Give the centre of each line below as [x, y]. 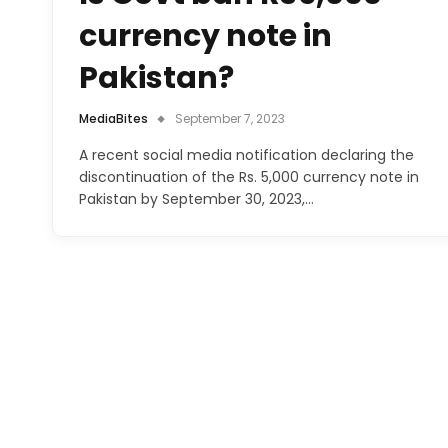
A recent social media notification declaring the [246, 154]
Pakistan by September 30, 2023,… [196, 198]
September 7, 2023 [230, 118]
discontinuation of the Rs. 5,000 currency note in [249, 176]
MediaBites [113, 118]
